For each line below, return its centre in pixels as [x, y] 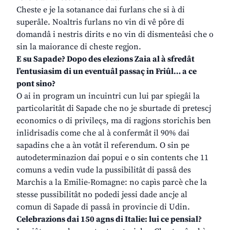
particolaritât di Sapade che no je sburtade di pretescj [114, 109]
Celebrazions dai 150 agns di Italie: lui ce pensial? [109, 219]
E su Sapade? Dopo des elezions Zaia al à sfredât [106, 59]
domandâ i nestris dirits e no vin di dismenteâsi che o [115, 35]
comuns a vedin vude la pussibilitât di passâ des [104, 170]
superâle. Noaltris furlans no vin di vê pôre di [100, 22]
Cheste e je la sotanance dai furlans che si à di [101, 10]
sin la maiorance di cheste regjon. [79, 47]
